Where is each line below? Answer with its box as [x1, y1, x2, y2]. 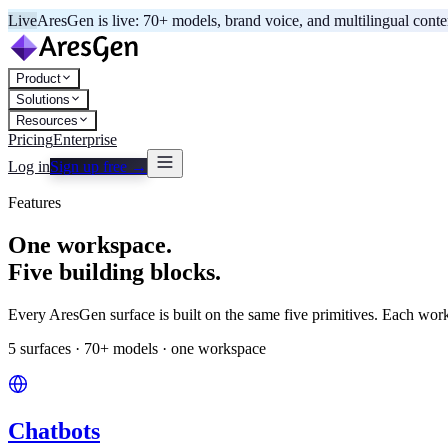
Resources [16, 113, 78, 128]
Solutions [16, 92, 70, 107]
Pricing [8, 131, 53, 148]
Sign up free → [50, 158, 147, 175]
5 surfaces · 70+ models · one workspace [8, 339, 266, 357]
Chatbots [8, 417, 100, 444]
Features [8, 194, 61, 211]
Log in [8, 158, 50, 175]
